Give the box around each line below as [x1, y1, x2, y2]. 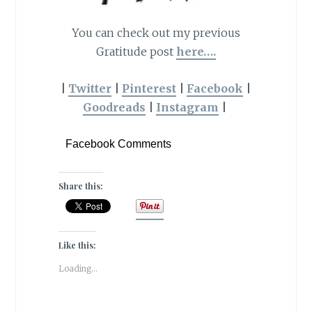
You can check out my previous [71, 26, 240, 40]
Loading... [58, 263, 97, 274]
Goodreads [82, 100, 146, 114]
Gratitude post [95, 45, 176, 59]
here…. [175, 45, 216, 59]
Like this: [58, 240, 96, 251]
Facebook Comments [65, 138, 171, 150]
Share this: [58, 180, 103, 192]
